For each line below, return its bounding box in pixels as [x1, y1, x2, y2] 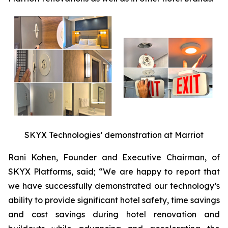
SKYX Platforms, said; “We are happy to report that [8, 166, 220, 177]
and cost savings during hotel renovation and [8, 209, 220, 219]
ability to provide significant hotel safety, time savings [8, 195, 220, 205]
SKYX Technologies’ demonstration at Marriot [24, 130, 204, 140]
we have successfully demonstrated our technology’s [8, 181, 220, 191]
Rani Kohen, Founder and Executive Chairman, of [8, 152, 220, 162]
